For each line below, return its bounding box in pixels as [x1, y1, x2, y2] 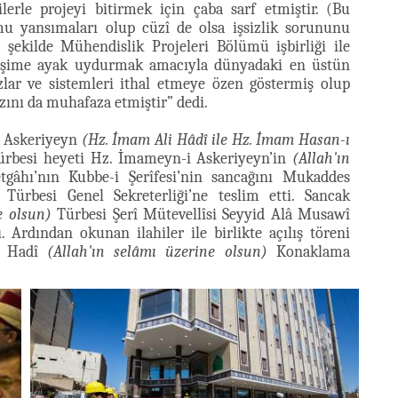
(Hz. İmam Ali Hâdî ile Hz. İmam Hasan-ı [81, 131, 351, 149]
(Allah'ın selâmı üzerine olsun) [46, 243, 267, 261]
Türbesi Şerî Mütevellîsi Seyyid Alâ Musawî [51, 205, 351, 224]
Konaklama [267, 243, 351, 261]
